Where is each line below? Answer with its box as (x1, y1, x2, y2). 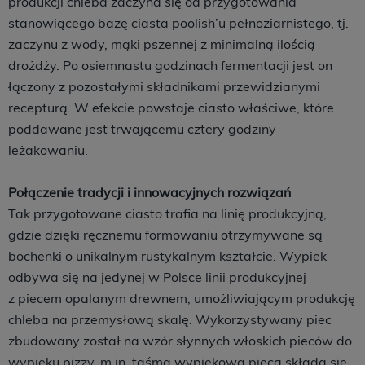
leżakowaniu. (8, 142, 88, 158)
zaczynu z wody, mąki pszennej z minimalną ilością (8, 36, 315, 52)
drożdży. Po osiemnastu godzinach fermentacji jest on (8, 57, 332, 73)
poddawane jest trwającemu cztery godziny (8, 121, 276, 137)
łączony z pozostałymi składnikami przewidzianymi (8, 78, 320, 95)
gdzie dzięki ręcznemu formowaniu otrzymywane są (8, 226, 323, 243)
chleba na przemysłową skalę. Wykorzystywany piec (8, 311, 332, 328)
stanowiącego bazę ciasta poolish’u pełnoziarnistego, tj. (8, 15, 349, 31)
